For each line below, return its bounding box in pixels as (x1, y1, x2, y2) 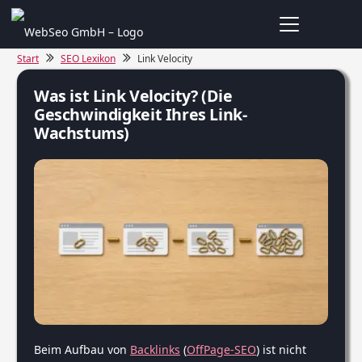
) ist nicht (256, 342, 306, 358)
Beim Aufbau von (34, 342, 130, 358)
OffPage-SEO (187, 342, 256, 358)
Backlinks (130, 342, 180, 358)
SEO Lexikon (60, 52, 116, 65)
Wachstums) (34, 122, 130, 144)
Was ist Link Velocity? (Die (34, 85, 233, 107)
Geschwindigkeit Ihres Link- (34, 103, 247, 125)
